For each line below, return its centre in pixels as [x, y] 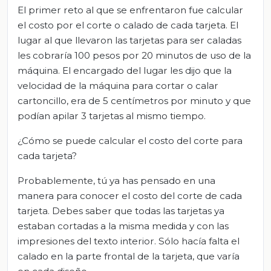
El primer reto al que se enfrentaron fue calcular [130, 10]
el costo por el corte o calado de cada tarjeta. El [128, 25]
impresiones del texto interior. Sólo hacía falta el [129, 241]
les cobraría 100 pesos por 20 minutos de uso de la [134, 55]
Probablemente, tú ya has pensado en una [116, 180]
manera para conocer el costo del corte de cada [130, 195]
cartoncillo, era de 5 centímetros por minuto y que [134, 100]
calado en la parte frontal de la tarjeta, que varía [129, 256]
